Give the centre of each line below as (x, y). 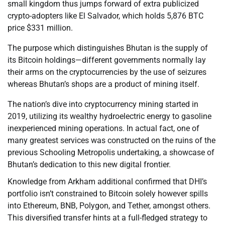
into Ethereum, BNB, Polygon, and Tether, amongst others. (109, 206)
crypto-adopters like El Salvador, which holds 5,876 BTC (105, 16)
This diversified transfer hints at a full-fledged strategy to (107, 218)
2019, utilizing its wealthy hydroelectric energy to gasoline (109, 117)
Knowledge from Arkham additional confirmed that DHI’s (107, 182)
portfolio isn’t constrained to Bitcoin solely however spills (108, 194)
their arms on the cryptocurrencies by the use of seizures (107, 72)
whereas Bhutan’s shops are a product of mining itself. (103, 84)
